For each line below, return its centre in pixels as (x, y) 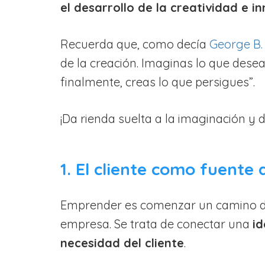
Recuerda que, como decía (135, 44)
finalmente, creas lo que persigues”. (158, 82)
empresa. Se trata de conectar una (156, 224)
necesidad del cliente (122, 243)
